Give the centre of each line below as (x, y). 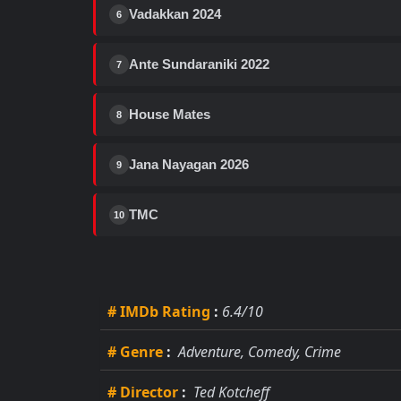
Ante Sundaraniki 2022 (199, 64)
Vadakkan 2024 (175, 14)
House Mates (170, 114)
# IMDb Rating (159, 311)
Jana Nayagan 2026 (189, 164)
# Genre (135, 352)
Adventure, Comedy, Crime (258, 352)
